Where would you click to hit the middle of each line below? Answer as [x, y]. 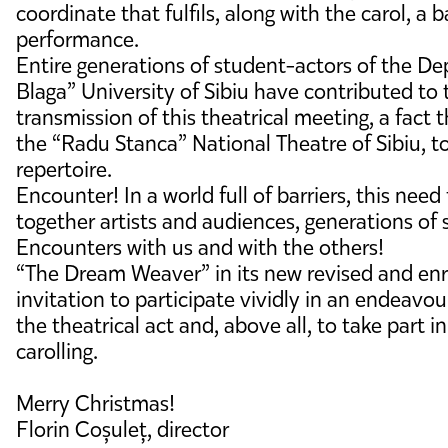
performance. [77, 39]
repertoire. [64, 169]
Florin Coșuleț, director [122, 429]
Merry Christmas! [95, 403]
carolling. [57, 351]
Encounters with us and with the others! [200, 247]
